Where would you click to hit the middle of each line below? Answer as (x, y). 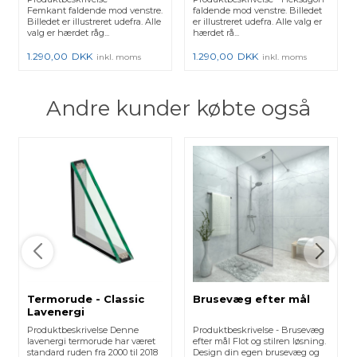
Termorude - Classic (86, 299)
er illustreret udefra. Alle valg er (258, 21)
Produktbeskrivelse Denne (83, 330)
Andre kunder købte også (178, 108)
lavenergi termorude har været (92, 341)
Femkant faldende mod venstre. (95, 10)
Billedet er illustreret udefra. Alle (94, 21)
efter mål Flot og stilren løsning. (260, 341)
